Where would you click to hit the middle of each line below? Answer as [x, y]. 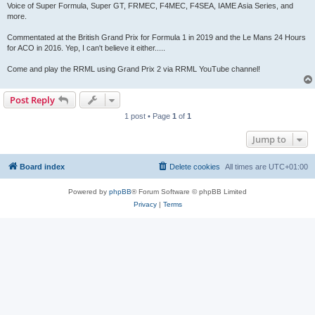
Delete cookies [195, 166]
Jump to [269, 139]
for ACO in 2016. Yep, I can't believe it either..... [86, 47]
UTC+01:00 [288, 166]
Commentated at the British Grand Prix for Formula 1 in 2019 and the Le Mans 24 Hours [156, 37]
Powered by [89, 191]
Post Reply [32, 99]
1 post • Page [148, 116]
